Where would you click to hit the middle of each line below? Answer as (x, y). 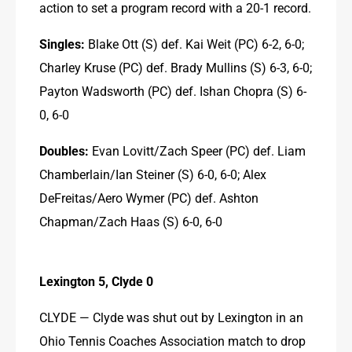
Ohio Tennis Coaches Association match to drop (172, 340)
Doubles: (64, 150)
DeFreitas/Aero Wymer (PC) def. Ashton (149, 197)
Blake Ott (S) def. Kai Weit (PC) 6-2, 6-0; (194, 43)
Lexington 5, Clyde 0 (96, 280)
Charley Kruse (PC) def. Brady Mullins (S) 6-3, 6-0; (176, 67)
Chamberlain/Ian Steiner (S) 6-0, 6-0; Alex (153, 174)
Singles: (62, 43)
